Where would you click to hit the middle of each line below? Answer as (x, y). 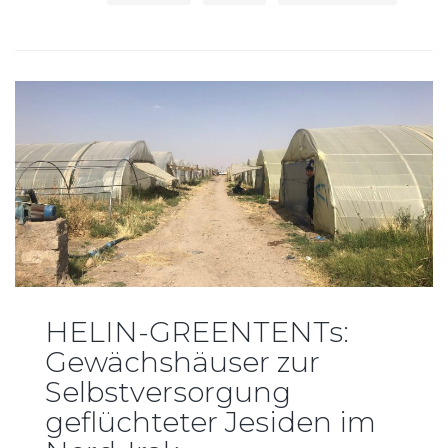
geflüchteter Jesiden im (210, 421)
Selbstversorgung (168, 391)
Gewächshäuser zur (182, 361)
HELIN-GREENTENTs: (197, 331)
